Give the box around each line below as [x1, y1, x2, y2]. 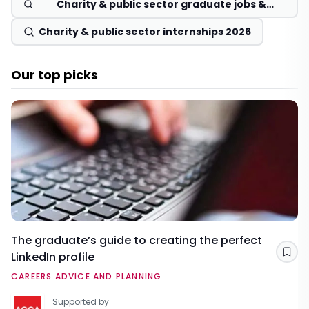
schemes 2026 [123, 11, 199, 26]
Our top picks [11, 66, 98, 84]
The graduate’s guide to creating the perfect [11, 232, 262, 249]
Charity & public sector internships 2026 [39, 25, 251, 39]
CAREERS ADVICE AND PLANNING [11, 270, 162, 283]
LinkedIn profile [11, 249, 94, 266]
